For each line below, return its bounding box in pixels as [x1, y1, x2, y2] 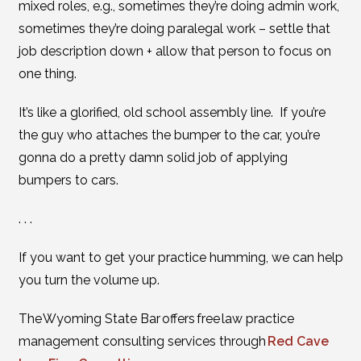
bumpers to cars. [18, 172, 118, 188]
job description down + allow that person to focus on [18, 44, 331, 59]
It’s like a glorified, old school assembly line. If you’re [18, 105, 326, 120]
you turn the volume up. [18, 272, 160, 288]
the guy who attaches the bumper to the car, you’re [18, 127, 320, 143]
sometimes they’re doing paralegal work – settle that [18, 21, 330, 36]
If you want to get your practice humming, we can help [18, 250, 343, 265]
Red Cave [267, 334, 329, 349]
